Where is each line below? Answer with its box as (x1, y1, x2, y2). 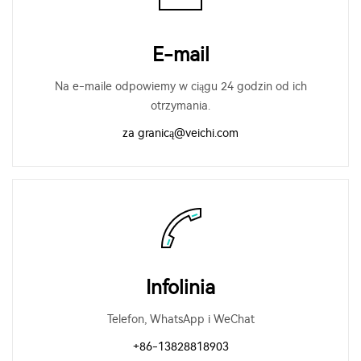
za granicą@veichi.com (122, 127, 239, 140)
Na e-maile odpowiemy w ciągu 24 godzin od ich (54, 80, 307, 93)
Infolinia (146, 276, 215, 299)
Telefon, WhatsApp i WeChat (106, 313, 255, 326)
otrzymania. (151, 99, 210, 113)
